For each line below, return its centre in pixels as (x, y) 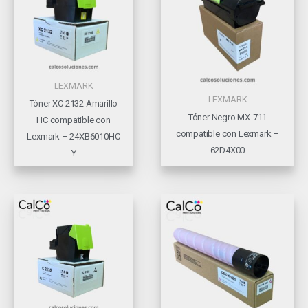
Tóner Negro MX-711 (228, 118)
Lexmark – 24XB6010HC (74, 137)
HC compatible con (74, 120)
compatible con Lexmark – (228, 134)
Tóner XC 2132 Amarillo (74, 104)
